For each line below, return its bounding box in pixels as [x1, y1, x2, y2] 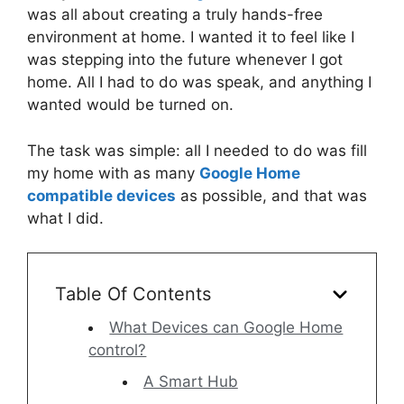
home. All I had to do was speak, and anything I [27, 73, 372, 92]
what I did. [27, 208, 108, 227]
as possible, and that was [176, 186, 367, 205]
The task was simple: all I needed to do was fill [27, 141, 367, 160]
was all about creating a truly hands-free [27, 5, 323, 24]
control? [88, 341, 147, 360]
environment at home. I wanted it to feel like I [27, 28, 354, 47]
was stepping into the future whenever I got [27, 50, 343, 69]
